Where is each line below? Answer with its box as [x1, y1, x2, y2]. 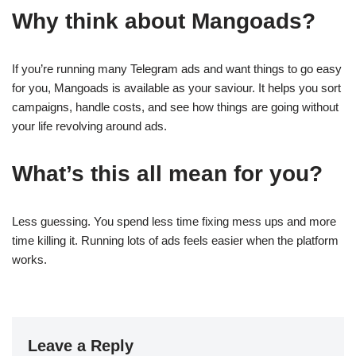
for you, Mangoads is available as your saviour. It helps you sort [12, 81, 341, 95]
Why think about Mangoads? [12, 9, 315, 33]
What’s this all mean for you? [12, 161, 323, 186]
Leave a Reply [28, 337, 133, 354]
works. [12, 253, 47, 266]
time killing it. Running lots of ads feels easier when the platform [12, 234, 339, 247]
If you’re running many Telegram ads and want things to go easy [12, 62, 342, 75]
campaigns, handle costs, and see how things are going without [12, 100, 339, 114]
